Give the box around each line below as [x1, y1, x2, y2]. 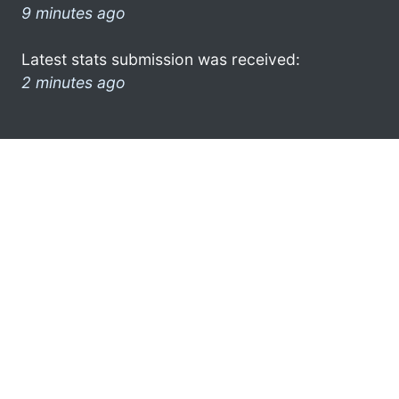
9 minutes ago [21, 3, 126, 22]
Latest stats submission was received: [21, 49, 300, 69]
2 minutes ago [21, 72, 126, 92]
